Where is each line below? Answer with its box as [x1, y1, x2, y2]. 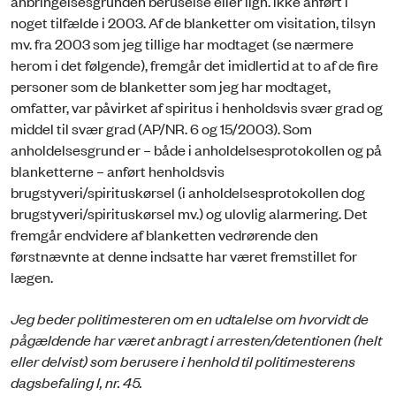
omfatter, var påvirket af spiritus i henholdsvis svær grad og [11, 97, 383, 118]
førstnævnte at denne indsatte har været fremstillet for [11, 246, 357, 266]
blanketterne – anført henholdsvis [11, 161, 225, 181]
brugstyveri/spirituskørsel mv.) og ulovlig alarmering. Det [11, 203, 368, 224]
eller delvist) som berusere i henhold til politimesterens [11, 350, 355, 370]
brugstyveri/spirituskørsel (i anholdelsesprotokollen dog [11, 182, 365, 202]
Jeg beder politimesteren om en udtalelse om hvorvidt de [11, 308, 369, 328]
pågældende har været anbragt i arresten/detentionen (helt [11, 329, 382, 349]
